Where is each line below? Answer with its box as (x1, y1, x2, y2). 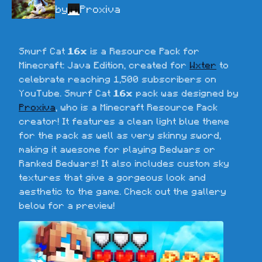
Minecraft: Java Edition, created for (19, 60, 189, 70)
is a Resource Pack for (87, 46, 199, 56)
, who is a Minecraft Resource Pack (56, 102, 218, 112)
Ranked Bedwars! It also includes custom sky (19, 158, 229, 168)
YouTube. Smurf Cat (19, 88, 113, 98)
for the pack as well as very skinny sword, (19, 130, 221, 140)
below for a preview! (19, 201, 115, 210)
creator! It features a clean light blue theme (19, 116, 229, 126)
